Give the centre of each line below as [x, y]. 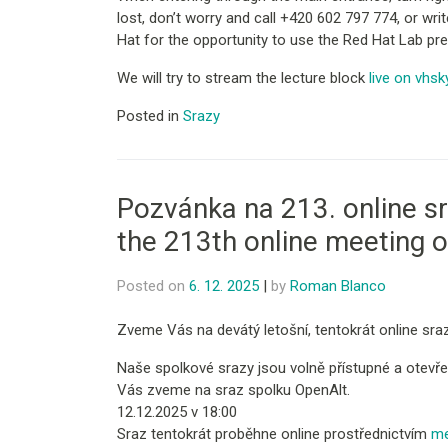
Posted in [150, 116]
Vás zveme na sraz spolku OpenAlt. [233, 390]
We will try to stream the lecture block [241, 78]
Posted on [153, 285]
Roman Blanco [338, 285]
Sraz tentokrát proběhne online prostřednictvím [274, 434]
